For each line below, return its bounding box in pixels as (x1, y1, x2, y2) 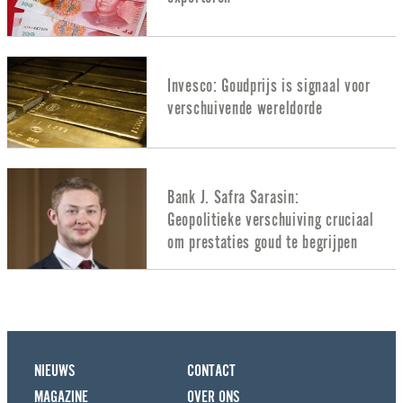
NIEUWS (34, 362, 75, 380)
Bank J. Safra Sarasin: (167, 187, 300, 207)
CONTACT (187, 362, 236, 380)
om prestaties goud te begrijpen (167, 232, 358, 252)
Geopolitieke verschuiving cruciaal (167, 210, 374, 229)
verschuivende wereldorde (167, 98, 323, 118)
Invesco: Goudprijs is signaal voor (167, 76, 371, 95)
